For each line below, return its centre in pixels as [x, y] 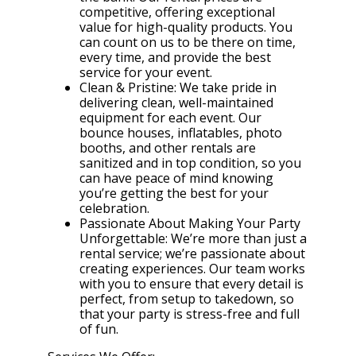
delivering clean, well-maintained [176, 102]
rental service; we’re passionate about [192, 253]
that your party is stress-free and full [190, 313]
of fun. [99, 329]
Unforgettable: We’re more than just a [193, 238]
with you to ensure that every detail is [192, 283]
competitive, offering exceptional [177, 12]
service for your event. [146, 72]
